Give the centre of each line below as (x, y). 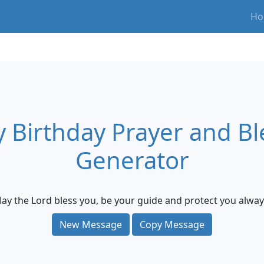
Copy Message (172, 225)
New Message (91, 225)
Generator (132, 160)
